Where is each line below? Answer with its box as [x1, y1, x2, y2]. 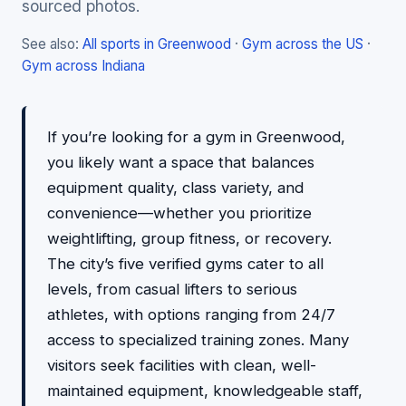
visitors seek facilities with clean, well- [47, 356, 316, 374]
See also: [22, 35, 82, 53]
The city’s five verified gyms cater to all [47, 255, 324, 273]
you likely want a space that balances [47, 153, 314, 171]
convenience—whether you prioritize [47, 204, 312, 222]
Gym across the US [242, 35, 363, 53]
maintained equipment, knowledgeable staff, [47, 382, 362, 400]
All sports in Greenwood [82, 35, 231, 53]
